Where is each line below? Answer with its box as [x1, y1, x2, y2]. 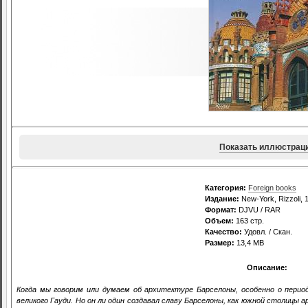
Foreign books [248, 184, 296, 192]
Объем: [205, 217, 234, 225]
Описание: [247, 263, 287, 272]
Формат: [205, 206, 236, 214]
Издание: [205, 195, 239, 203]
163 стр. [234, 217, 264, 225]
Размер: [205, 239, 234, 247]
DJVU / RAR [236, 206, 280, 214]
